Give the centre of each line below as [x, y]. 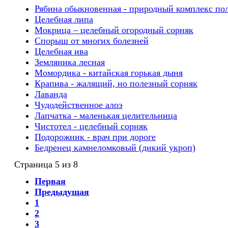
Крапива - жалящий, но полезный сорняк [116, 83]
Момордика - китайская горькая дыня [109, 73]
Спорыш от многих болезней [92, 40]
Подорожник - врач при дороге [95, 137]
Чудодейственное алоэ [79, 105]
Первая [50, 181]
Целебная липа [64, 19]
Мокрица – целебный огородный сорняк [114, 30]
